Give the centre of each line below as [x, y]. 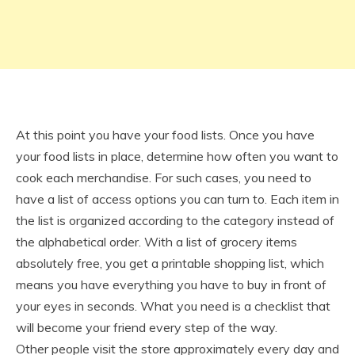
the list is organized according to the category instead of [175, 220]
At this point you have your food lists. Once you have [165, 135]
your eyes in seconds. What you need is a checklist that [173, 306]
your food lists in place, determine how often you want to [177, 156]
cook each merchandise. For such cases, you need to [164, 177]
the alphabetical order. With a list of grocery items [157, 242]
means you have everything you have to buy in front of [171, 284]
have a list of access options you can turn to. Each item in [177, 199]
